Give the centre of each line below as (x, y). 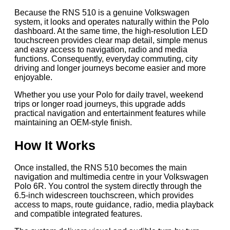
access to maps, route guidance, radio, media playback (114, 205)
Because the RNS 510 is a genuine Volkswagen (102, 12)
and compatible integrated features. (78, 214)
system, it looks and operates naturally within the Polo (112, 22)
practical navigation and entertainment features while (110, 113)
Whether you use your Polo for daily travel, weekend (109, 94)
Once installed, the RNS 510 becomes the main (101, 168)
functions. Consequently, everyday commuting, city (106, 59)
